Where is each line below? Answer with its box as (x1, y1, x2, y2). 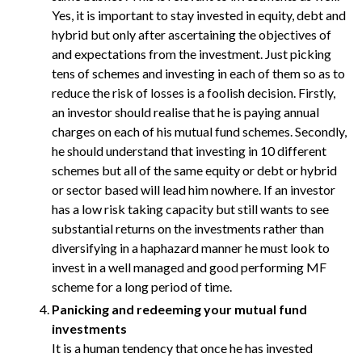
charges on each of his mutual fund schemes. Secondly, (52, 124, 347, 139)
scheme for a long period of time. (52, 279, 232, 294)
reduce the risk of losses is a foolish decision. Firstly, (52, 85, 335, 100)
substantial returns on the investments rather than (52, 221, 324, 236)
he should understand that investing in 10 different (52, 143, 326, 158)
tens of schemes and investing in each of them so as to (52, 65, 345, 81)
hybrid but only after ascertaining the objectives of (52, 27, 331, 42)
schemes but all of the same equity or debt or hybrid (52, 162, 337, 178)
